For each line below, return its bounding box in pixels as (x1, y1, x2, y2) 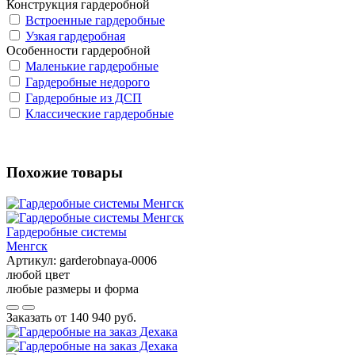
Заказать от (6, 311, 70, 325)
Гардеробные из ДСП (25, 90, 142, 105)
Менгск (6, 239, 48, 254)
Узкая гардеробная (25, 29, 125, 43)
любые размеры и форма (6, 282, 139, 296)
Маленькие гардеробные (25, 59, 158, 73)
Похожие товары (6, 164, 123, 181)
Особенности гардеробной (6, 43, 151, 57)
